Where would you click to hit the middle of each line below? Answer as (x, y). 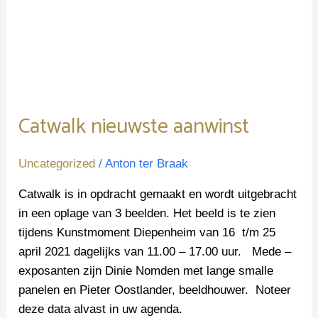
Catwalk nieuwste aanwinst (134, 127)
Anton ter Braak (147, 164)
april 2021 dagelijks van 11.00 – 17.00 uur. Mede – (155, 252)
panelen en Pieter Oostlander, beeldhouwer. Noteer (155, 290)
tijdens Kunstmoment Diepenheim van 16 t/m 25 (147, 233)
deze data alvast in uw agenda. (101, 309)
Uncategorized (57, 164)
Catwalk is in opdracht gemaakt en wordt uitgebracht (158, 194)
